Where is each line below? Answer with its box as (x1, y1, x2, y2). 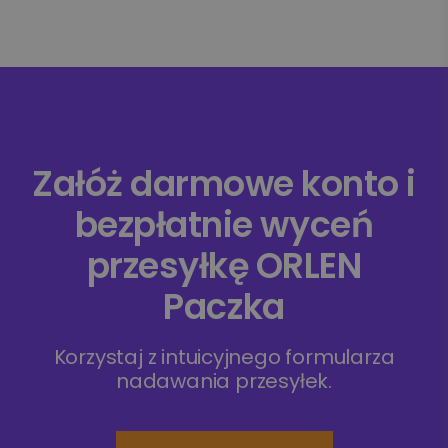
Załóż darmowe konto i (32, 158, 416, 208)
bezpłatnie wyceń (74, 199, 374, 249)
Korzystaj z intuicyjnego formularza (53, 342, 395, 371)
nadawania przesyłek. (116, 366, 332, 395)
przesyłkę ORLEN (86, 240, 362, 290)
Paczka (163, 281, 285, 331)
